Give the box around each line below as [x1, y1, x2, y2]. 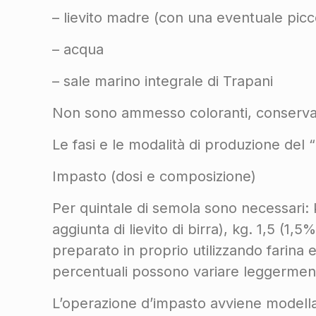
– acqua [52, 41, 104, 58]
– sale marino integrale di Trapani [52, 73, 274, 90]
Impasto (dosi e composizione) [52, 168, 257, 185]
